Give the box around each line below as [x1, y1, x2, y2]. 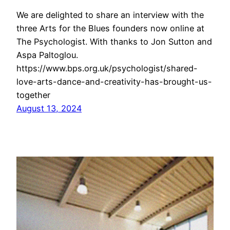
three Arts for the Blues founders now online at [16, 23, 204, 34]
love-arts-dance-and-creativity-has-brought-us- [16, 76, 212, 87]
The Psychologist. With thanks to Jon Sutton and [16, 36, 212, 47]
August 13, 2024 [16, 103, 82, 114]
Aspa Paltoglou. [16, 50, 78, 61]
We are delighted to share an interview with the [16, 10, 204, 21]
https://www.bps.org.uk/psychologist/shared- [16, 63, 198, 74]
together [16, 90, 50, 101]
